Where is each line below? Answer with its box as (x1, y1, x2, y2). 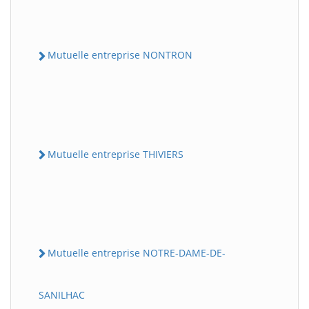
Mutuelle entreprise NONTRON (48, 48, 192, 62)
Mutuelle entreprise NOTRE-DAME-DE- (48, 246, 226, 259)
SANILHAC (39, 288, 85, 301)
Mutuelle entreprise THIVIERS (48, 147, 183, 161)
